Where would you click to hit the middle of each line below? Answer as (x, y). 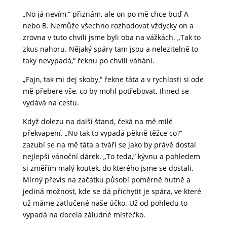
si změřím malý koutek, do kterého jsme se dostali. (108, 168)
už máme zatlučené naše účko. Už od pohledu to (105, 203)
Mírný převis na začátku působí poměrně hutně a (106, 180)
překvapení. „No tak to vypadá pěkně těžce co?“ (102, 133)
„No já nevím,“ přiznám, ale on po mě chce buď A (105, 14)
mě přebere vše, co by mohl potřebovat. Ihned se (106, 91)
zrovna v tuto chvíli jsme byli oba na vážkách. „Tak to (111, 37)
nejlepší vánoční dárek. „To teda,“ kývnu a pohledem (111, 157)
